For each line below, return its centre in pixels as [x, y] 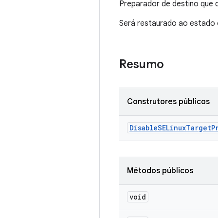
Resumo [142, 64]
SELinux [172, 128]
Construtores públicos [168, 102]
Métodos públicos [160, 171]
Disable [144, 128]
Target [199, 128]
